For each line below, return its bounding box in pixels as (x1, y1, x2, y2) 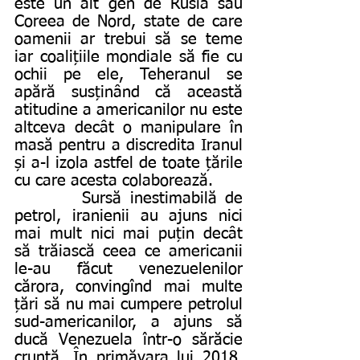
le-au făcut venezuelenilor (14, 260, 243, 277)
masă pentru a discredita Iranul (14, 137, 243, 153)
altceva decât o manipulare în (14, 119, 243, 136)
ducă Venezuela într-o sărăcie (14, 331, 243, 348)
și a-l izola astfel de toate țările (14, 154, 243, 171)
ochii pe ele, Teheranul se (14, 66, 243, 83)
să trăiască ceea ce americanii (14, 243, 243, 260)
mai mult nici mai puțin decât (14, 225, 243, 242)
